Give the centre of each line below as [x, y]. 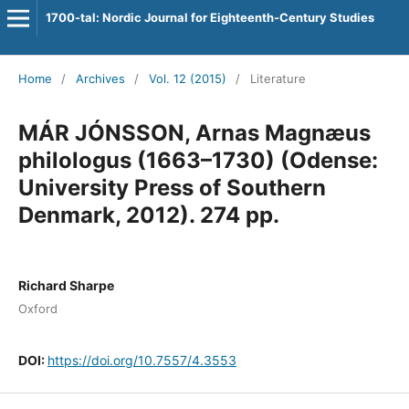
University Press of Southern [172, 187]
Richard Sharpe [66, 285]
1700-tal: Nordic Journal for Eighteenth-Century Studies [210, 17]
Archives [100, 78]
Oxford [37, 309]
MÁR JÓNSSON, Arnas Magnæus [194, 132]
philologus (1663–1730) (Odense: [198, 160]
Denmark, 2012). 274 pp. [148, 215]
